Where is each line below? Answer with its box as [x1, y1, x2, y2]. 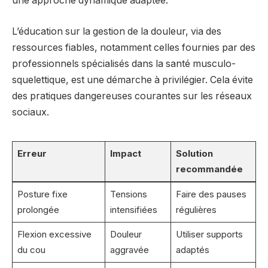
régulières [175, 203, 217, 215]
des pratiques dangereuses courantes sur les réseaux [12, 90, 252, 102]
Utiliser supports [175, 228, 243, 240]
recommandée [175, 163, 243, 175]
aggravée [109, 243, 149, 255]
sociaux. [12, 106, 49, 118]
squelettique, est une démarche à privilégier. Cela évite [12, 74, 253, 86]
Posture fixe [17, 188, 68, 200]
